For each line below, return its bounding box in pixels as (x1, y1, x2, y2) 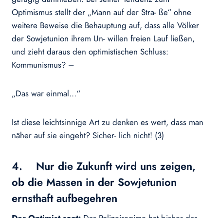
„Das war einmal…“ (12, 88, 80, 100)
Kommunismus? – (12, 59, 74, 71)
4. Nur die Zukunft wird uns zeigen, (12, 158, 196, 174)
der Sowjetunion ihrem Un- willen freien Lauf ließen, (12, 33, 195, 45)
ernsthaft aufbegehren (12, 190, 117, 206)
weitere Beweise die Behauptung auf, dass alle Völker (12, 19, 199, 32)
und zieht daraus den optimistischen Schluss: (12, 46, 168, 58)
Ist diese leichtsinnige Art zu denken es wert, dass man (12, 116, 203, 128)
